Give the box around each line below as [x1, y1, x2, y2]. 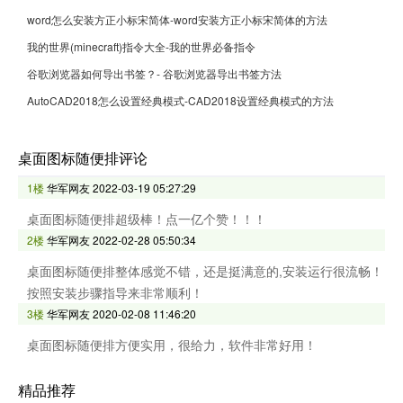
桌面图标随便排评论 [18, 147, 148, 168]
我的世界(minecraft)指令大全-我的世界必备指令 [27, 38, 255, 54]
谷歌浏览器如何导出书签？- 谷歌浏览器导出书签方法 [27, 65, 282, 81]
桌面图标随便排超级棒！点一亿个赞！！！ [27, 209, 266, 228]
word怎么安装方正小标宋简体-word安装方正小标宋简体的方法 [27, 11, 327, 27]
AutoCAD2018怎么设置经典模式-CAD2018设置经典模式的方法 [27, 92, 334, 108]
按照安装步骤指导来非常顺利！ [27, 282, 203, 301]
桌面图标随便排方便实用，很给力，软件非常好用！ [27, 335, 317, 354]
